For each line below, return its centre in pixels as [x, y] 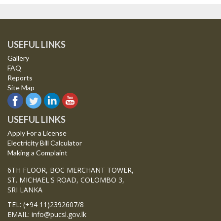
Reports [20, 78]
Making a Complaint [37, 153]
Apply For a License [37, 133]
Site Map [21, 88]
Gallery [18, 58]
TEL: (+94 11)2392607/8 [46, 205]
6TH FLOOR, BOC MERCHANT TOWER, [71, 170]
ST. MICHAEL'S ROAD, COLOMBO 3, [66, 180]
